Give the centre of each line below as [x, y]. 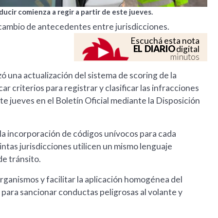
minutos [185, 57]
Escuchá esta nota [165, 41]
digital [187, 49]
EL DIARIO [154, 49]
